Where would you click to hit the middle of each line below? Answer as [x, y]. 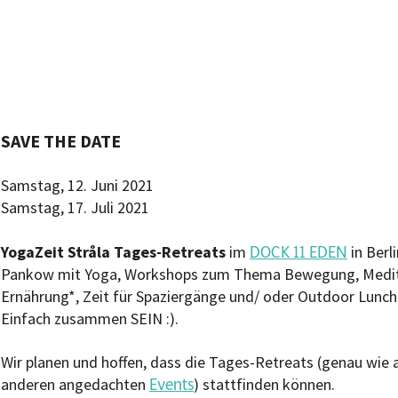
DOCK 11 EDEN [298, 252]
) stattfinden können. [264, 384]
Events [171, 385]
